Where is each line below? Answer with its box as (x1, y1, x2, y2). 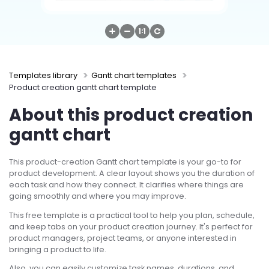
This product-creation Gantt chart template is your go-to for (9, 156, 241, 167)
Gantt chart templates (91, 70, 177, 81)
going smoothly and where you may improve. (9, 190, 186, 201)
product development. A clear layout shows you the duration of (9, 168, 255, 178)
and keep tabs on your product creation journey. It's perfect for (9, 221, 253, 232)
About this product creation (9, 103, 253, 127)
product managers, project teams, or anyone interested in (9, 232, 237, 243)
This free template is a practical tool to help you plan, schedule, (9, 210, 255, 220)
